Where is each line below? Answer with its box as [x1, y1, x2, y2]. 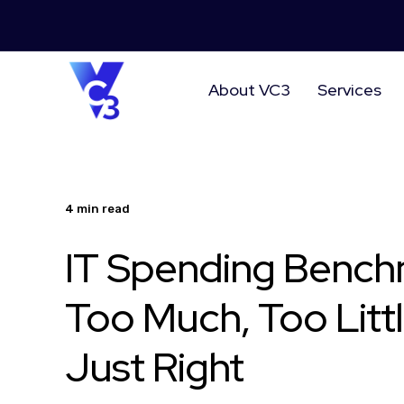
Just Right [65, 340, 243, 394]
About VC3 [208, 78, 290, 100]
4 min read [65, 202, 130, 216]
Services [317, 78, 381, 100]
